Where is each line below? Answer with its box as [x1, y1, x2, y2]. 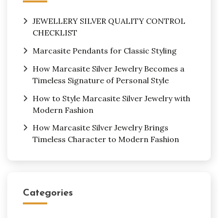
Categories [23, 188, 73, 199]
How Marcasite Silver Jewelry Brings [33, 123, 168, 133]
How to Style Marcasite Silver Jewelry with [33, 93, 190, 103]
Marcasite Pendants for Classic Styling [33, 45, 177, 55]
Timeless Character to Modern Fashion [33, 134, 179, 145]
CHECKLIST [33, 28, 77, 38]
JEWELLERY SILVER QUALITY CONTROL [33, 16, 185, 26]
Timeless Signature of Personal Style [33, 75, 169, 85]
